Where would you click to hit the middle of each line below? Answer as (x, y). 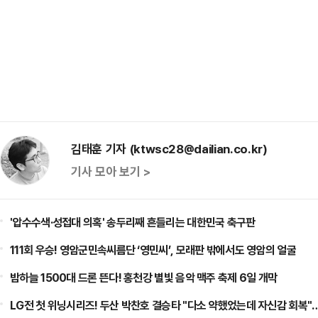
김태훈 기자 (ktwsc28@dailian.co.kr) (169, 149)
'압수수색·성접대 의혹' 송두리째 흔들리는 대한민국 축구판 (133, 222)
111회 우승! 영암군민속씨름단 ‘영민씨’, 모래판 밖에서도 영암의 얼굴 (153, 250)
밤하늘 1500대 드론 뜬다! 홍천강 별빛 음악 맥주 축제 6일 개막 (144, 278)
